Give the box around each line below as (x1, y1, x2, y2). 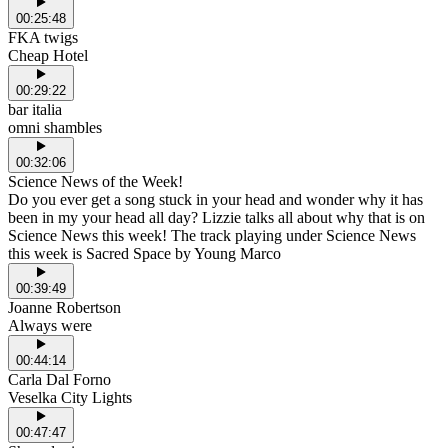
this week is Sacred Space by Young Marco (8, 244, 281, 262)
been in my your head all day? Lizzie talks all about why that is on (8, 208, 425, 226)
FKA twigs (8, 28, 78, 46)
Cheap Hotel (8, 46, 88, 64)
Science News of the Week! (8, 172, 183, 190)
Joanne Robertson (8, 298, 121, 316)
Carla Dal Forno (8, 370, 111, 388)
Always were (8, 316, 92, 334)
